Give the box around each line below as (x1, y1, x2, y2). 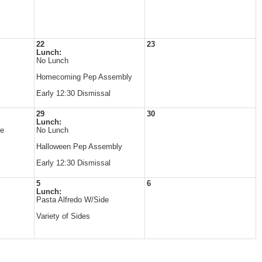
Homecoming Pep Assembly (36, 73, 132, 81)
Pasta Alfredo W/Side (36, 196, 109, 204)
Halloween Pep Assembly (36, 143, 122, 151)
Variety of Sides (36, 212, 90, 220)
